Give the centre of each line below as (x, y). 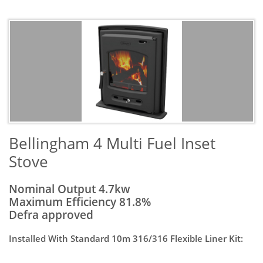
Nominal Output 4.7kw (70, 189)
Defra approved (51, 215)
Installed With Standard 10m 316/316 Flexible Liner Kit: (126, 238)
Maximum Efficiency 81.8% (80, 202)
